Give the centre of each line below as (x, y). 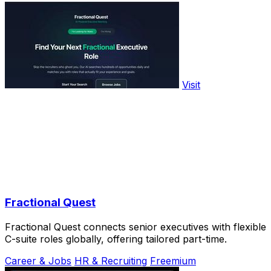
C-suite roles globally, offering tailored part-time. (116, 239)
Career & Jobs (38, 260)
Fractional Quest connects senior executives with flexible (135, 227)
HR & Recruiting (111, 260)
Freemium (173, 260)
